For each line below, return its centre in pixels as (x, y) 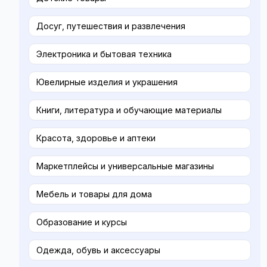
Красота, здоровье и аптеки (96, 138)
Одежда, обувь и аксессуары (98, 250)
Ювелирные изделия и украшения (107, 82)
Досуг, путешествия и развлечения (111, 26)
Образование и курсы (82, 222)
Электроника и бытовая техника (104, 54)
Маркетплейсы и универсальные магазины (125, 166)
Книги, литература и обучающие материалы (129, 110)
